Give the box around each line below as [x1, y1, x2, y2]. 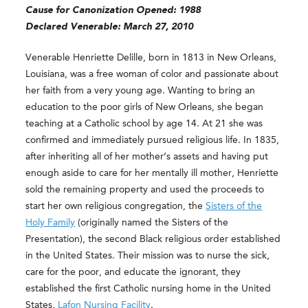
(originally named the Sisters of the [75, 217, 229, 228]
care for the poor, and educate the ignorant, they [25, 267, 241, 277]
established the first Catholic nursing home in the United [25, 283, 272, 294]
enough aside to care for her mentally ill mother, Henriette [25, 168, 279, 178]
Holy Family [25, 217, 76, 228]
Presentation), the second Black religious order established [25, 234, 281, 244]
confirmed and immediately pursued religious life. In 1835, [25, 135, 280, 145]
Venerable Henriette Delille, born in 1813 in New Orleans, [25, 52, 277, 63]
